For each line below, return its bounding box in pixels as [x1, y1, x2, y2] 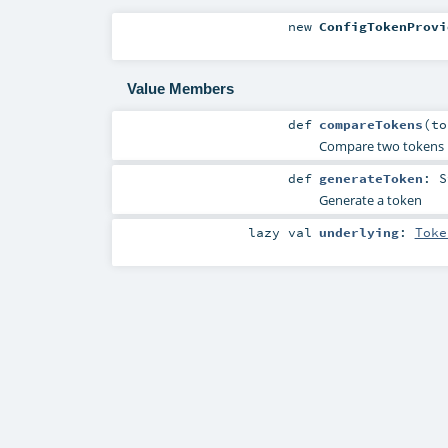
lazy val [248, 224, 313, 241]
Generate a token [318, 191, 422, 209]
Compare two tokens [318, 136, 444, 155]
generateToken [318, 170, 423, 186]
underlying [318, 224, 399, 241]
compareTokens [318, 115, 423, 132]
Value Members [126, 80, 234, 98]
